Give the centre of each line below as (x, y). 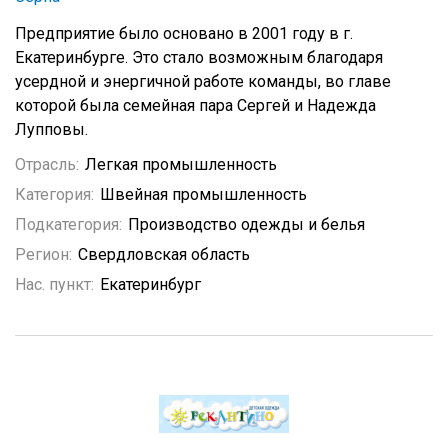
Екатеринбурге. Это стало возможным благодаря (199, 57)
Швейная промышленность (203, 194)
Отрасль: (47, 164)
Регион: (43, 254)
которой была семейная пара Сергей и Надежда (195, 105)
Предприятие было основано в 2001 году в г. (184, 33)
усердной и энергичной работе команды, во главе (203, 81)
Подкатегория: (68, 224)
